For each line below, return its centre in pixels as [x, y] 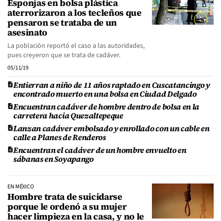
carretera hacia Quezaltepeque [68, 115]
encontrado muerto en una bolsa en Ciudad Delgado [105, 94]
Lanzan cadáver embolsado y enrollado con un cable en [111, 128]
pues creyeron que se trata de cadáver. [65, 55]
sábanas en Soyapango [54, 159]
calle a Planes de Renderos [60, 137]
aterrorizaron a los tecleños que [74, 13]
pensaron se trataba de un [62, 22]
